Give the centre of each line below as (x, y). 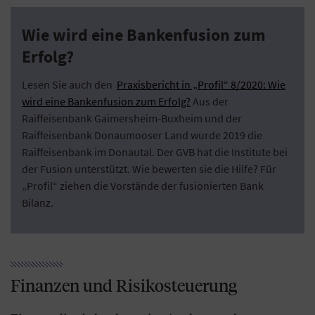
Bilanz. (38, 203)
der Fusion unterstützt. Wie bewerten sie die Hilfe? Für (149, 169)
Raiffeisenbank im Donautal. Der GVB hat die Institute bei (155, 152)
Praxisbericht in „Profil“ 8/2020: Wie (201, 85)
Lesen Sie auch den (69, 85)
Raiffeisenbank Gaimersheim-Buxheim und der (132, 118)
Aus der (210, 102)
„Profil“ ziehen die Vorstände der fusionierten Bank (143, 186)
